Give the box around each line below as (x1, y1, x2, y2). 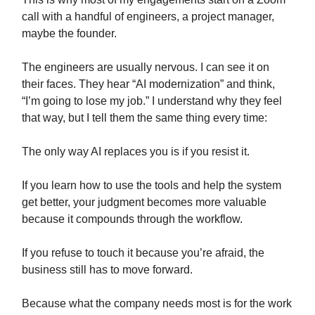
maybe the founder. (22, 27, 117, 40)
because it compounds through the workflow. (22, 213, 243, 226)
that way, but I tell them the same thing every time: (22, 112, 267, 124)
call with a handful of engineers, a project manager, (22, 11, 274, 23)
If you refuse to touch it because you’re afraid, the (22, 247, 264, 259)
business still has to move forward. (22, 264, 193, 276)
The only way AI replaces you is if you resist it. (22, 146, 250, 158)
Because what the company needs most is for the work (22, 297, 292, 310)
